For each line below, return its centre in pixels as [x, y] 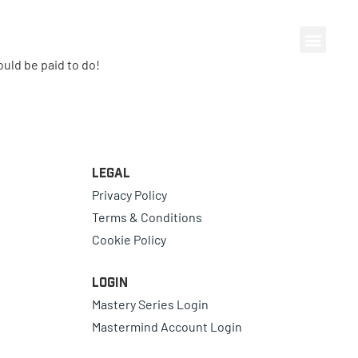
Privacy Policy [129, 195]
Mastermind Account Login [167, 327]
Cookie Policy [129, 240]
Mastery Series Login [150, 304]
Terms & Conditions [147, 217]
